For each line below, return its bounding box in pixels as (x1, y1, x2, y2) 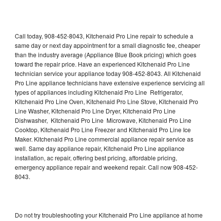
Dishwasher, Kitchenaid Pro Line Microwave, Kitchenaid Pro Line (15, 115, 191, 124)
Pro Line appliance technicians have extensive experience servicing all (15, 78, 205, 87)
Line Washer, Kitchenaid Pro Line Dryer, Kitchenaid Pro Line (15, 106, 176, 115)
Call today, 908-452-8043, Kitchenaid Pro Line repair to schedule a (15, 31, 193, 40)
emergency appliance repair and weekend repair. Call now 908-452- (15, 162, 198, 171)
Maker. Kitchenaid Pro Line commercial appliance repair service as (15, 134, 193, 143)
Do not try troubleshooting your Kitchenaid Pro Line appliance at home (15, 210, 203, 219)
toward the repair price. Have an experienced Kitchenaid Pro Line (15, 59, 190, 68)
